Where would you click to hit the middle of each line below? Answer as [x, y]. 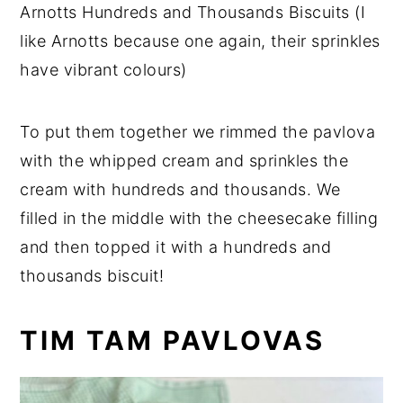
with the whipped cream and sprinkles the [184, 161]
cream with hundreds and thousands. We [180, 190]
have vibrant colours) [103, 70]
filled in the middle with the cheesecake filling [199, 219]
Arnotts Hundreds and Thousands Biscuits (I [193, 13]
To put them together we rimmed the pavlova [198, 132]
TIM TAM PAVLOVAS [173, 341]
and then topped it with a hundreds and [176, 247]
